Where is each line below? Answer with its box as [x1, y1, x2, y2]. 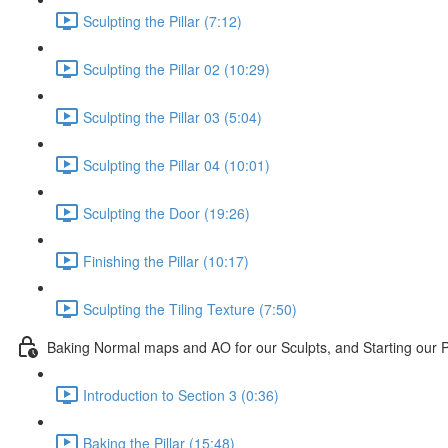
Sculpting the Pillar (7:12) [83, 10, 242, 31]
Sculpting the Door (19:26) [83, 202, 250, 223]
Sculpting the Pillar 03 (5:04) [83, 106, 262, 127]
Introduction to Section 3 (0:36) [83, 384, 279, 405]
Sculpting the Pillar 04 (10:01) [83, 154, 270, 175]
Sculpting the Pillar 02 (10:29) [83, 58, 270, 79]
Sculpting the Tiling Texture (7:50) [83, 298, 297, 319]
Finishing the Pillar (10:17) [83, 250, 249, 271]
